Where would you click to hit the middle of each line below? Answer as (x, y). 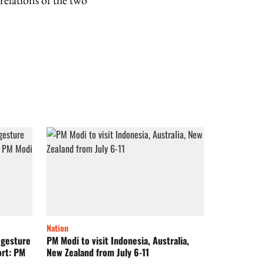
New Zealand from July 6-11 (98, 253)
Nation (57, 228)
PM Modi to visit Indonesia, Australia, (118, 241)
